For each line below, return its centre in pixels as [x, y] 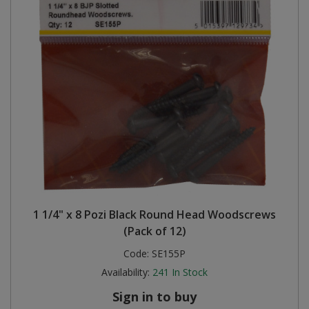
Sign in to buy [154, 296]
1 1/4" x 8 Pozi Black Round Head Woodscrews [154, 214]
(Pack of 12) [154, 231]
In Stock [190, 272]
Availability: [126, 272]
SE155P [169, 253]
